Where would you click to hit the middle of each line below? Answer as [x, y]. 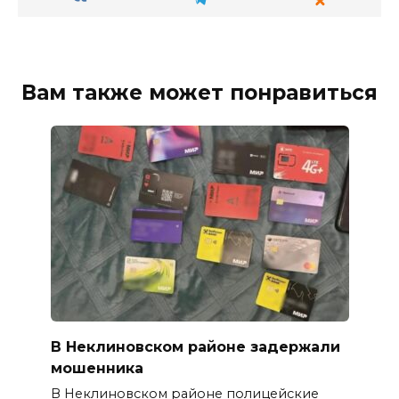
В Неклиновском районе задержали [195, 346]
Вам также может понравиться [199, 93]
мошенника [97, 368]
